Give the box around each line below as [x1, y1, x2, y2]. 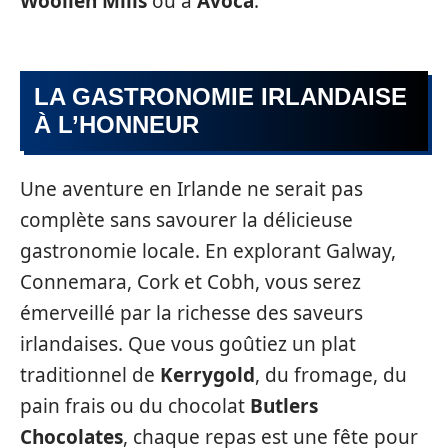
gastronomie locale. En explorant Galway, [20, 237, 396, 264]
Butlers [250, 392, 318, 419]
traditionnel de [20, 361, 160, 388]
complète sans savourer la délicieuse [20, 206, 353, 233]
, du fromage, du [255, 361, 407, 388]
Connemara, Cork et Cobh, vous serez [20, 268, 361, 295]
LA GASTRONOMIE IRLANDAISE [34, 83, 407, 111]
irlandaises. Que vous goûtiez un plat [20, 330, 356, 357]
